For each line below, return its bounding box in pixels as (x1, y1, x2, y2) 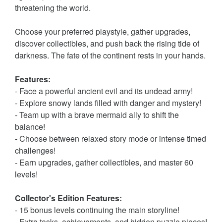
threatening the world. (15, 1, 91, 13)
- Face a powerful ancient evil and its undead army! (15, 85, 193, 97)
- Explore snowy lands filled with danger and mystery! (15, 97, 201, 109)
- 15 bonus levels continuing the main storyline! (15, 204, 179, 216)
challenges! (15, 144, 55, 156)
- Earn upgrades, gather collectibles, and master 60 (15, 156, 193, 168)
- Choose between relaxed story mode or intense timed (15, 132, 206, 144)
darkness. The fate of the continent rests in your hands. (15, 49, 206, 61)
